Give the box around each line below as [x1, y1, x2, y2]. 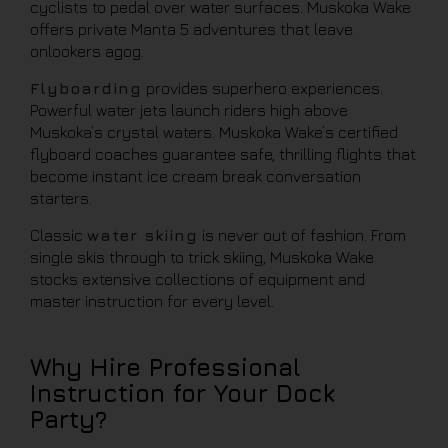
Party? [30, 405, 107, 433]
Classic [30, 226, 87, 244]
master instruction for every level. [30, 292, 274, 310]
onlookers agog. [30, 42, 144, 60]
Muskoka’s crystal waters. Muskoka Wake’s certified [30, 123, 398, 141]
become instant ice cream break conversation [30, 167, 361, 185]
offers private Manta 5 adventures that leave [30, 20, 353, 38]
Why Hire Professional [30, 353, 301, 381]
